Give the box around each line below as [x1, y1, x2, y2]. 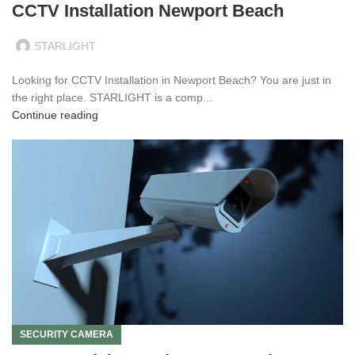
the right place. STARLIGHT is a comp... [12, 90, 212, 104]
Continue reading [12, 108, 98, 121]
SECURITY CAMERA [20, 328, 113, 340]
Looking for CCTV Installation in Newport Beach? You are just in [12, 73, 331, 86]
